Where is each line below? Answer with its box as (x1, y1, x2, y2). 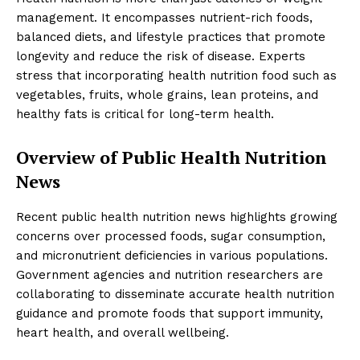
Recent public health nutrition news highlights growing (16, 209, 337, 224)
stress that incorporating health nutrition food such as (16, 67, 337, 83)
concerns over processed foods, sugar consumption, (16, 228, 325, 243)
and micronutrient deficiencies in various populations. (16, 247, 328, 263)
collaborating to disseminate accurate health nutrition (16, 286, 334, 301)
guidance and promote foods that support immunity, (16, 305, 323, 321)
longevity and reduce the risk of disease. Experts (16, 48, 305, 63)
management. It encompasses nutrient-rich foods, (16, 10, 313, 25)
